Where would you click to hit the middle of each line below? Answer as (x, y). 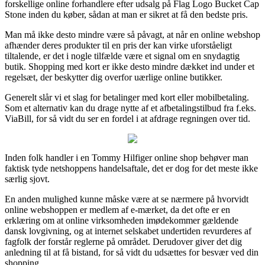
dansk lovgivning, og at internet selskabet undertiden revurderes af (128, 231)
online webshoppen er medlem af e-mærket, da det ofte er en (117, 209)
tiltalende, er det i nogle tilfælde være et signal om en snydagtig (122, 56)
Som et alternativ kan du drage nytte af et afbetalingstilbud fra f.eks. (130, 108)
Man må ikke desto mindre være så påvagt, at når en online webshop (132, 34)
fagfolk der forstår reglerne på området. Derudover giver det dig (123, 241)
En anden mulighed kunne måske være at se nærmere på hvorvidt (127, 199)
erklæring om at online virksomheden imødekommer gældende (122, 220)
